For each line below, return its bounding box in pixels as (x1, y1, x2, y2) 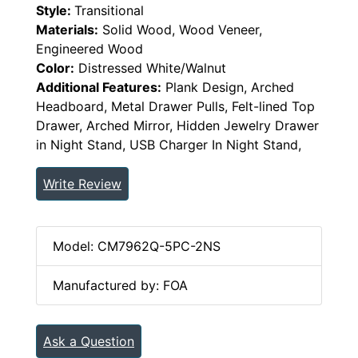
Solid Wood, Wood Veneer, (98, 22, 262, 38)
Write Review (43, 176, 121, 193)
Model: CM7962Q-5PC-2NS (53, 238, 221, 255)
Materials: (36, 22, 98, 38)
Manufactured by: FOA (53, 277, 188, 294)
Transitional (74, 2, 144, 19)
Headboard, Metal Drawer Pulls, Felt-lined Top (36, 98, 315, 115)
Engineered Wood (36, 41, 143, 58)
